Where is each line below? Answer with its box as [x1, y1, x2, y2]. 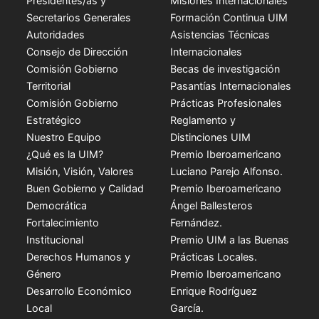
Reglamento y [170, 113, 236, 126]
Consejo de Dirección [26, 45, 128, 58]
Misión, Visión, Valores [26, 164, 135, 177]
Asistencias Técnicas [170, 28, 270, 41]
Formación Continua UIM [170, 11, 288, 23]
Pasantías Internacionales [170, 79, 291, 92]
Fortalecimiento [26, 216, 100, 229]
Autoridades [26, 28, 85, 41]
